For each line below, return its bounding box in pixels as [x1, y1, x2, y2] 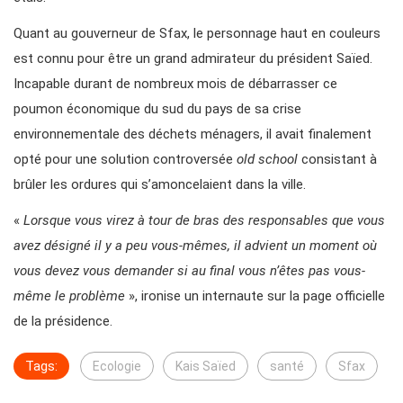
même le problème [13, 288, 125, 305]
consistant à [298, 151, 377, 168]
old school [237, 151, 298, 168]
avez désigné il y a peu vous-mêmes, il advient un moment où [13, 237, 377, 255]
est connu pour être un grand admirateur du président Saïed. [13, 50, 372, 67]
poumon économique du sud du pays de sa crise [13, 101, 301, 118]
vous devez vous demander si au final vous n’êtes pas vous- [13, 263, 365, 280]
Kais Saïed [175, 359, 236, 374]
